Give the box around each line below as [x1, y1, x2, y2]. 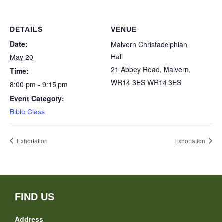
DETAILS [10, 25, 43, 34]
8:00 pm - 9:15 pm [10, 79, 68, 90]
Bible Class [10, 107, 45, 117]
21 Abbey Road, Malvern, [111, 64, 191, 75]
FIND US [15, 191, 54, 203]
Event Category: [10, 93, 64, 104]
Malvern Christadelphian [111, 39, 187, 50]
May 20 [10, 52, 33, 62]
